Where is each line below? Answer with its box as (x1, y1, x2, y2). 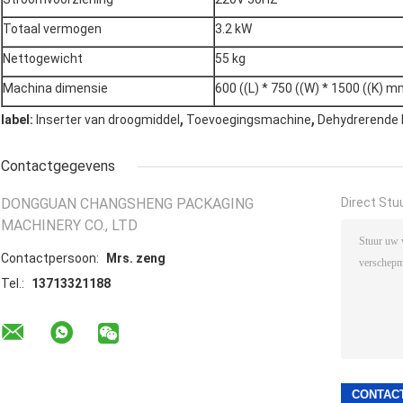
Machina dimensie (3, 81, 108, 96)
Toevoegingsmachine (186, 112, 311, 128)
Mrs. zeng (106, 251, 166, 266)
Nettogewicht (3, 51, 83, 67)
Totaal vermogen (3, 22, 102, 37)
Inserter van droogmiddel (36, 112, 180, 128)
